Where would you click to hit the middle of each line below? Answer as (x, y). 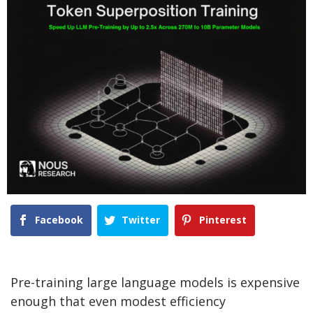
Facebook (59, 220)
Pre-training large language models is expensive (155, 282)
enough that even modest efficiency (118, 301)
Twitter (141, 220)
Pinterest (223, 220)
